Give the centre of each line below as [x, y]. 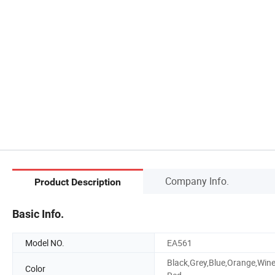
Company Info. [197, 181]
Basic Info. [38, 214]
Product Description [78, 182]
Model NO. [45, 242]
